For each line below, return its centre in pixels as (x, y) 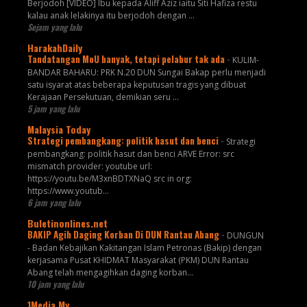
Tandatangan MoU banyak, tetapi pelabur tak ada (127, 59)
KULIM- (245, 60)
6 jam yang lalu (53, 203)
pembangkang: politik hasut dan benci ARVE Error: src (131, 154)
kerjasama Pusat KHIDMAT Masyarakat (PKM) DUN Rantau (138, 260)
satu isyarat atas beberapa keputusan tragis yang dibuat (136, 85)
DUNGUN (245, 236)
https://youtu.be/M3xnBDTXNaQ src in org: (109, 179)
